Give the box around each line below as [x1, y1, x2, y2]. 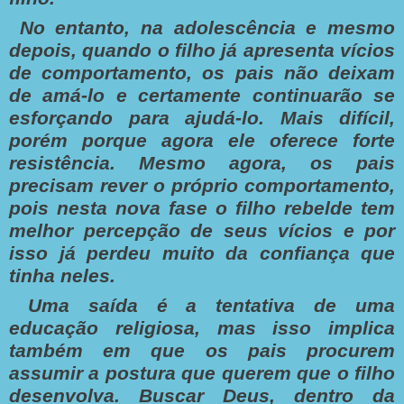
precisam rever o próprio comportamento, [9, 174, 395, 197]
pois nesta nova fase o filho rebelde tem [9, 197, 395, 219]
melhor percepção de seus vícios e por [9, 219, 395, 242]
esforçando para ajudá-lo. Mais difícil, [9, 106, 395, 129]
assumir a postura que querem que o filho [9, 362, 395, 384]
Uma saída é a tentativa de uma [9, 294, 395, 317]
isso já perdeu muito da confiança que [9, 242, 395, 264]
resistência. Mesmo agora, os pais [9, 151, 395, 174]
